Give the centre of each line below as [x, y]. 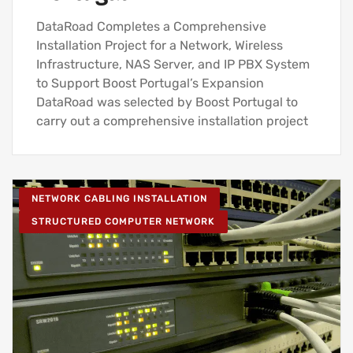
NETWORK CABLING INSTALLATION [119, 199]
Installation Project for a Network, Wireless [160, 46]
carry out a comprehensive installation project [172, 121]
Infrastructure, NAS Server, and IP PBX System [173, 65]
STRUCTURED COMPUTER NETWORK [123, 222]
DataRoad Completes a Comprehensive [151, 27]
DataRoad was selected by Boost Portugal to [167, 102]
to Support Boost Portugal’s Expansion [150, 84]
